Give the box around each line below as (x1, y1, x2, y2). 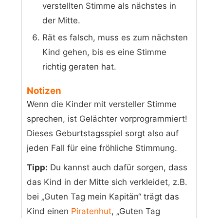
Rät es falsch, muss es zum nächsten (42, 33, 188, 43)
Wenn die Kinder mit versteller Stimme (27, 99, 177, 109)
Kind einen (27, 206, 72, 216)
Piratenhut (71, 206, 112, 216)
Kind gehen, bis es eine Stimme (42, 47, 167, 57)
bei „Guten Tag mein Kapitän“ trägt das (27, 191, 180, 201)
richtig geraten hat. (42, 62, 117, 72)
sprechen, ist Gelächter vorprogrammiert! (27, 113, 188, 124)
